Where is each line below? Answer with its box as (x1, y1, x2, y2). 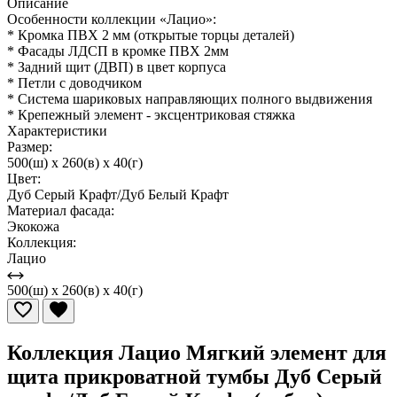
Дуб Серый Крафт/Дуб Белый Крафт (7, 186, 229, 202)
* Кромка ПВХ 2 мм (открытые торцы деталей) (7, 27, 294, 43)
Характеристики (7, 122, 107, 138)
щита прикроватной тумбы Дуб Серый (7, 364, 382, 388)
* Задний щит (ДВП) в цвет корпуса (7, 58, 226, 74)
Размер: (7, 138, 52, 154)
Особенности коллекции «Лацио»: (7, 11, 216, 27)
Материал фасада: (7, 202, 114, 218)
